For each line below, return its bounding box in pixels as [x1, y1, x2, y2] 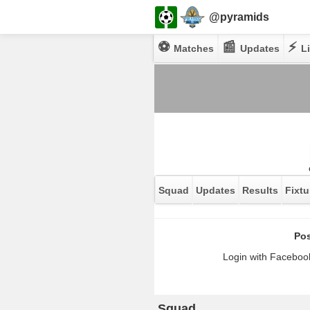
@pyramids [208, 10, 269, 23]
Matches [174, 43, 214, 54]
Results [242, 185, 278, 196]
